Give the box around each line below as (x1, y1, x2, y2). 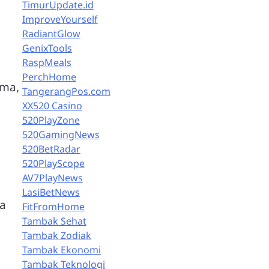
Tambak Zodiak (22, 229, 91, 242)
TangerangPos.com (22, 85, 110, 98)
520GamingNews (22, 128, 100, 141)
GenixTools (22, 41, 72, 55)
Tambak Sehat (22, 214, 86, 228)
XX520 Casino (22, 99, 82, 112)
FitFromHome (22, 200, 85, 213)
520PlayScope (22, 157, 85, 170)
